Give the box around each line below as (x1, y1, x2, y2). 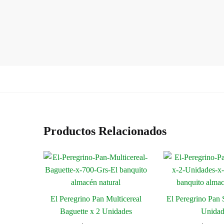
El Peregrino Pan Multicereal (50, 194, 141, 203)
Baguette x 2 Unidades (59, 206, 132, 215)
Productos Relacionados (43, 123, 167, 137)
